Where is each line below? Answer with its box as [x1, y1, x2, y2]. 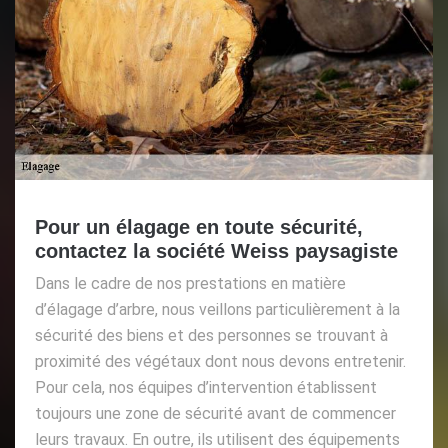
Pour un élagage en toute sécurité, [35, 215, 363, 238]
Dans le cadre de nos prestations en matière [35, 273, 346, 293]
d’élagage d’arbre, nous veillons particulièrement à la [35, 299, 400, 319]
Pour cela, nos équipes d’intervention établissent [35, 377, 377, 397]
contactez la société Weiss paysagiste [35, 239, 398, 262]
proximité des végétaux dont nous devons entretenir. [35, 351, 406, 371]
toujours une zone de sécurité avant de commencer [35, 403, 396, 423]
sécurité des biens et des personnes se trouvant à [35, 325, 388, 345]
